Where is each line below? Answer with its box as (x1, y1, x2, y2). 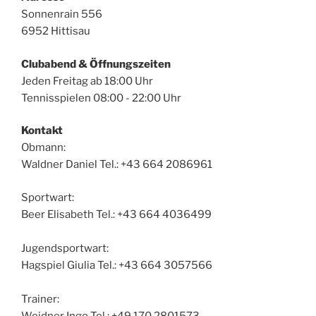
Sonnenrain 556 (21, 8, 102, 21)
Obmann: (21, 141, 66, 154)
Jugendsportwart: (21, 241, 109, 255)
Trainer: (21, 292, 59, 305)
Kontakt (21, 124, 63, 138)
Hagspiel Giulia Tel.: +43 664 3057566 (21, 258, 212, 272)
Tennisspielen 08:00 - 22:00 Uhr (21, 91, 181, 104)
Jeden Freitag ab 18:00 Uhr (21, 74, 153, 87)
